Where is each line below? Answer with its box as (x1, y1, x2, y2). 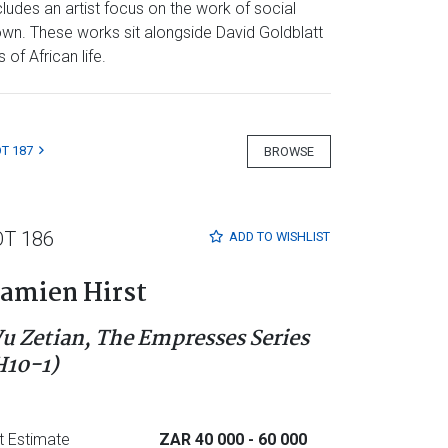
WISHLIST (275, 229, 330, 245)
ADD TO (228, 229, 276, 245)
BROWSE (264, 143, 314, 159)
